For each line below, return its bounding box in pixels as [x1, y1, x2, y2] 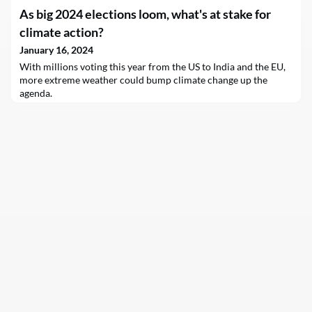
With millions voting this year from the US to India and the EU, [19, 61, 286, 72]
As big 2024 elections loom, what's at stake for [19, 6, 271, 22]
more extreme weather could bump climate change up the [19, 74, 267, 86]
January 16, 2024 [19, 44, 93, 56]
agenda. [19, 87, 52, 99]
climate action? [19, 24, 104, 40]
